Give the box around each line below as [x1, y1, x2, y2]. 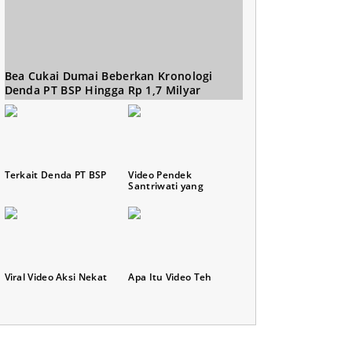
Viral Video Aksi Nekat [4, 269, 108, 284]
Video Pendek [128, 167, 192, 181]
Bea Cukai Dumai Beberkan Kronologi [4, 68, 213, 83]
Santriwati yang [128, 178, 203, 192]
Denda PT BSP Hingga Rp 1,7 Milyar [4, 82, 201, 97]
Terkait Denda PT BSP [4, 167, 107, 181]
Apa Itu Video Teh [128, 269, 212, 284]
